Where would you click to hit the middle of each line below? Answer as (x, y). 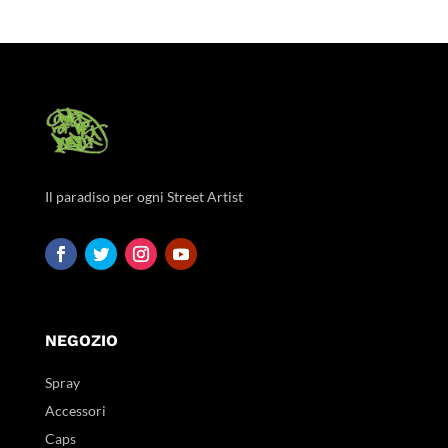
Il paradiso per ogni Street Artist (143, 196)
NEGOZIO (81, 340)
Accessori (75, 410)
